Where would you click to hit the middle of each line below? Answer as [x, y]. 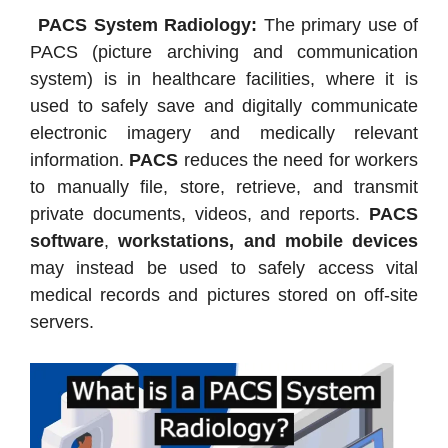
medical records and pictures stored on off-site [224, 295]
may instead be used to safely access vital [224, 268]
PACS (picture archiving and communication [224, 52]
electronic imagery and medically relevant [224, 133]
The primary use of [337, 25]
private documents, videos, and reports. [199, 214]
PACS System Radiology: [147, 25]
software [67, 241]
